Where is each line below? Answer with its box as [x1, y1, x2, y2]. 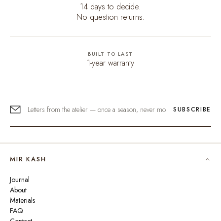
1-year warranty [87, 57, 134, 69]
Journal [10, 175, 30, 184]
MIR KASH [10, 154, 46, 164]
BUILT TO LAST [88, 50, 133, 58]
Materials [10, 195, 35, 205]
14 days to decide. [80, 1, 141, 12]
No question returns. [76, 11, 145, 23]
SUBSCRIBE [173, 105, 211, 114]
